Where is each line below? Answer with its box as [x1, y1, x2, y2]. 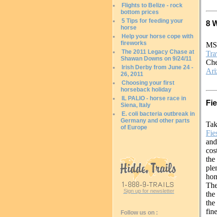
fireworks [121, 40, 147, 46]
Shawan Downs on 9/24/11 [121, 55, 192, 62]
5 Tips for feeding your [122, 17, 183, 24]
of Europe [121, 124, 147, 131]
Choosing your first [122, 79, 174, 86]
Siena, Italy [121, 102, 151, 108]
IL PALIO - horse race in [122, 95, 186, 102]
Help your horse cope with [122, 33, 193, 40]
